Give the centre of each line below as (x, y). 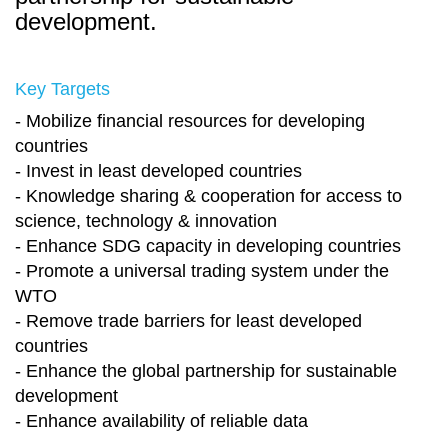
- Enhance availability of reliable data (161, 421)
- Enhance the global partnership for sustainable (206, 371)
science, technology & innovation (146, 221)
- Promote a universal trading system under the (202, 271)
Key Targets (62, 89)
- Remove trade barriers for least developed (188, 321)
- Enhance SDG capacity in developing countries (208, 246)
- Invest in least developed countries (158, 171)
